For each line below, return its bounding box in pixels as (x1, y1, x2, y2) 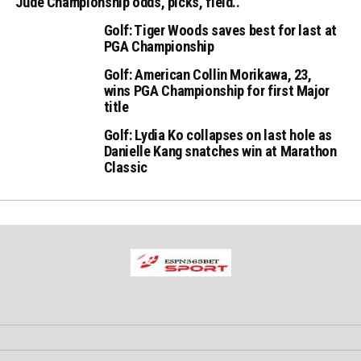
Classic (103, 159, 147, 176)
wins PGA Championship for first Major (103, 82, 330, 99)
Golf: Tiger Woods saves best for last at (103, 22, 337, 39)
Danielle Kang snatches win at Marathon (103, 143, 337, 160)
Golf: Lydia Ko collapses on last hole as (103, 127, 332, 143)
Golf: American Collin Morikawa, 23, (103, 66, 312, 83)
